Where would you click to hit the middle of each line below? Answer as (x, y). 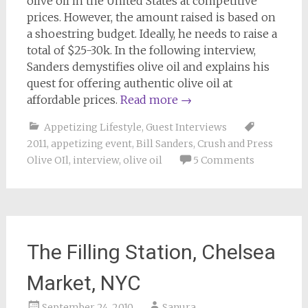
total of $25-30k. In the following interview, (141, 51)
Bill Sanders (164, 144)
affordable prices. (73, 100)
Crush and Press (235, 144)
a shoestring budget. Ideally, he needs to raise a (152, 34)
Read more (150, 100)
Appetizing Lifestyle (92, 128)
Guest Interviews (186, 128)
